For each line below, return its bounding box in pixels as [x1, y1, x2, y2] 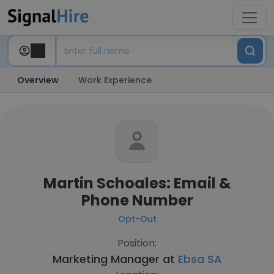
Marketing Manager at [52, 251, 178, 267]
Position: [117, 236, 157, 250]
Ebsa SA [177, 251, 222, 267]
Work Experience [78, 74, 152, 86]
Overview [17, 74, 59, 86]
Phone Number [81, 190, 193, 210]
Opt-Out [117, 213, 157, 225]
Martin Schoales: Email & [43, 173, 231, 193]
